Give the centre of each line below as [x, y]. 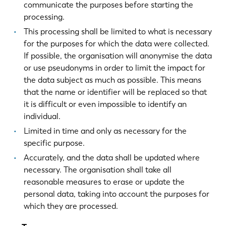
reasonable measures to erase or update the [104, 182]
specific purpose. [54, 143]
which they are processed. [71, 206]
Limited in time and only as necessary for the [105, 131]
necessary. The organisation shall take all [97, 170]
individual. [42, 117]
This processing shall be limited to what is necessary [118, 32]
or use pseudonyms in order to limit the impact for [114, 68]
